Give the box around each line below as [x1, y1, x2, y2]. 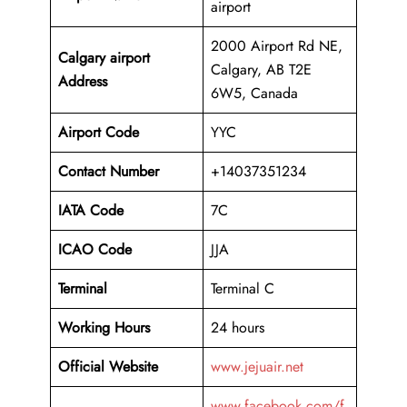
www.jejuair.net [211, 356, 303, 378]
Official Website [58, 356, 158, 378]
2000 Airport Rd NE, [211, 35, 342, 57]
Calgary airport [58, 47, 150, 69]
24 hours [211, 317, 264, 339]
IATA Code [58, 200, 124, 222]
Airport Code [58, 122, 139, 144]
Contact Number [58, 161, 159, 183]
